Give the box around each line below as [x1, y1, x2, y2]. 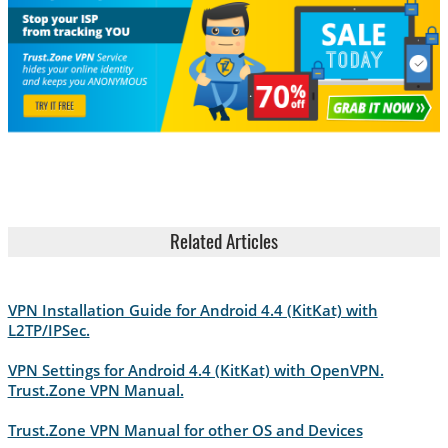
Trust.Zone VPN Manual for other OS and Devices [7, 419, 363, 440]
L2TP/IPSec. [7, 319, 90, 340]
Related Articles [170, 233, 278, 253]
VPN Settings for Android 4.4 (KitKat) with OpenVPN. [7, 359, 384, 380]
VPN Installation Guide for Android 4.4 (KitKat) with [7, 299, 378, 320]
